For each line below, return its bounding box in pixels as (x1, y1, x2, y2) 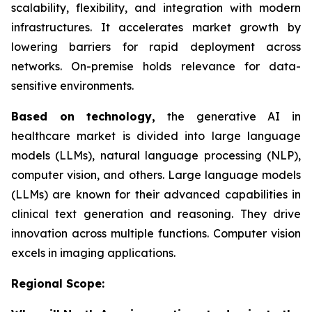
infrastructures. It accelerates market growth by (11, 19, 301, 34)
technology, (86, 109, 156, 123)
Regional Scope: (11, 276, 104, 290)
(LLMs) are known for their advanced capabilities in (11, 187, 301, 201)
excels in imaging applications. (11, 245, 175, 260)
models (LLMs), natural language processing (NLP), (11, 148, 301, 162)
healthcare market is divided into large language (11, 128, 301, 143)
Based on (11, 109, 87, 123)
